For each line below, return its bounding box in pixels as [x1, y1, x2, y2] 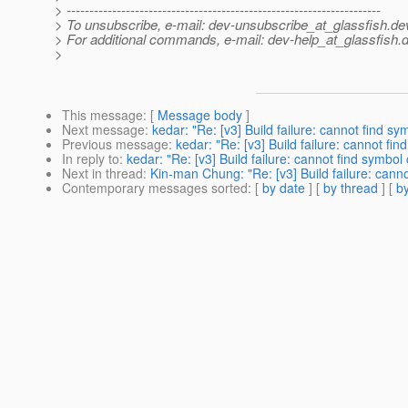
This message [62, 106, 143, 125]
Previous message [62, 135, 168, 154]
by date [262, 178, 305, 198]
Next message [62, 120, 145, 139]
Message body [158, 106, 242, 125]
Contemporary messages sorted [62, 178, 248, 198]
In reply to [62, 149, 119, 168]
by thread [323, 178, 378, 198]
